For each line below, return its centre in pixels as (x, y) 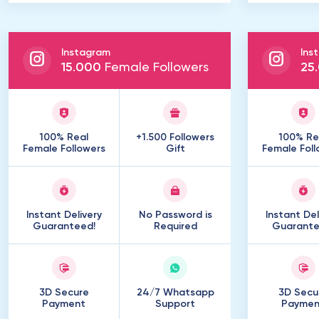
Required (175, 226)
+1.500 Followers (175, 137)
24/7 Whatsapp (175, 293)
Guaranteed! (64, 226)
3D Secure (64, 293)
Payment (64, 304)
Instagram (86, 53)
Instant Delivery (64, 215)
